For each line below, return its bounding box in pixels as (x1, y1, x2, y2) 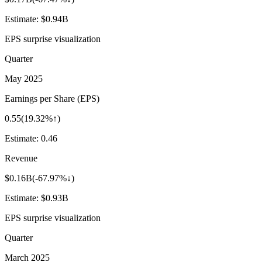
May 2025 (5, 73, 43, 84)
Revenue (5, 153, 37, 163)
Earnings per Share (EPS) (5, 93, 99, 104)
